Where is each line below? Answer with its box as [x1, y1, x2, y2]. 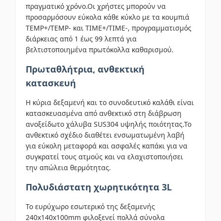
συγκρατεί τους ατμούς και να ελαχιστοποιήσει [26, 152, 183, 161]
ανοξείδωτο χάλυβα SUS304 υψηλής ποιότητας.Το [26, 119, 191, 129]
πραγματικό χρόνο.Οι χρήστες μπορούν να [26, 1, 166, 11]
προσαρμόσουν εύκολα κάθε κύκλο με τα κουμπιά [26, 12, 189, 22]
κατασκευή [26, 77, 76, 89]
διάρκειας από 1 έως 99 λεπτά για [26, 34, 137, 43]
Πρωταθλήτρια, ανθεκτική [26, 63, 145, 75]
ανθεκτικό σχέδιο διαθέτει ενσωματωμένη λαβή [26, 130, 184, 140]
